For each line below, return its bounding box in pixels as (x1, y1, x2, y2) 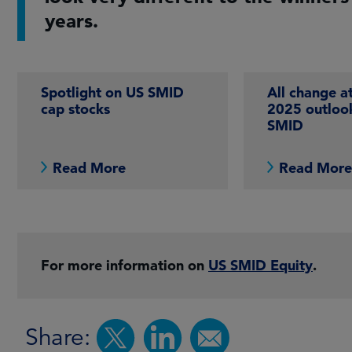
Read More (53, 159, 126, 178)
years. (45, 9, 98, 33)
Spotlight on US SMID (41, 83, 184, 102)
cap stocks (41, 100, 110, 119)
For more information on (41, 256, 208, 275)
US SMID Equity (208, 256, 313, 275)
